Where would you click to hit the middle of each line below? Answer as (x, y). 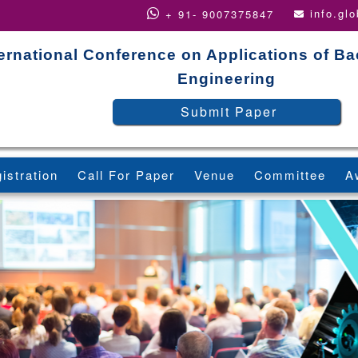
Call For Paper (126, 175)
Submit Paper (229, 111)
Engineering (227, 79)
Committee (290, 175)
